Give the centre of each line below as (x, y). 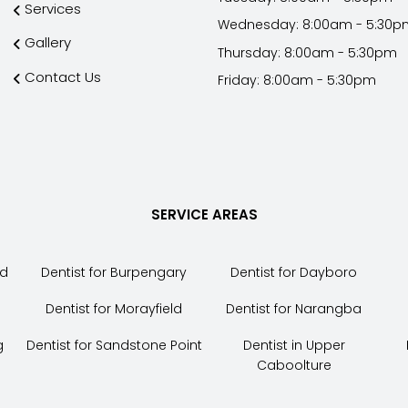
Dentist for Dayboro (294, 272)
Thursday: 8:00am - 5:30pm (307, 52)
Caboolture (294, 366)
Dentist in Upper (294, 346)
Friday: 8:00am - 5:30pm (297, 81)
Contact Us (63, 76)
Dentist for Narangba (294, 309)
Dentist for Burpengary (114, 272)
